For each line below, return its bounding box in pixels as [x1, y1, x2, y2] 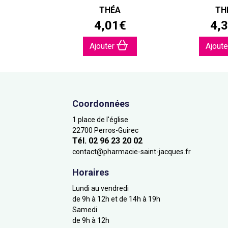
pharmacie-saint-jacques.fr [103, 148, 191, 156]
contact [72, 148, 97, 156]
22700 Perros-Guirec [72, 126, 138, 134]
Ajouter [90, 41, 117, 51]
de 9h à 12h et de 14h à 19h [72, 195, 160, 203]
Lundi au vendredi [72, 184, 129, 192]
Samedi [72, 206, 97, 214]
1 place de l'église [72, 116, 128, 124]
